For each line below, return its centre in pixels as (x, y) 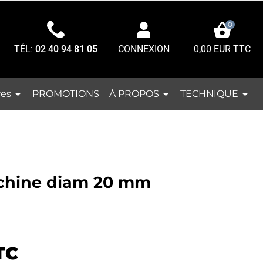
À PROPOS (135, 93)
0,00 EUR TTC (222, 49)
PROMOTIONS (65, 93)
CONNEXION (144, 50)
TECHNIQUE (210, 93)
